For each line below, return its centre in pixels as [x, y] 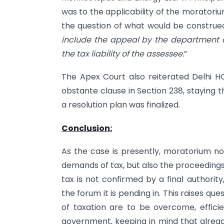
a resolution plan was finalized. [121, 105]
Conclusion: [87, 128]
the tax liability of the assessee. [123, 54]
